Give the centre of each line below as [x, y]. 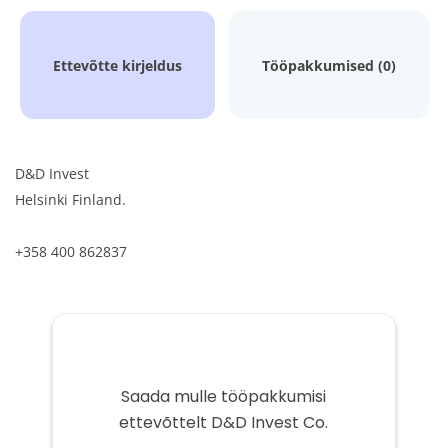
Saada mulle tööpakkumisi [224, 396]
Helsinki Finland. [70, 199]
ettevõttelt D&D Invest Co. [224, 422]
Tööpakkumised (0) [328, 65]
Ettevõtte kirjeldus [117, 65]
